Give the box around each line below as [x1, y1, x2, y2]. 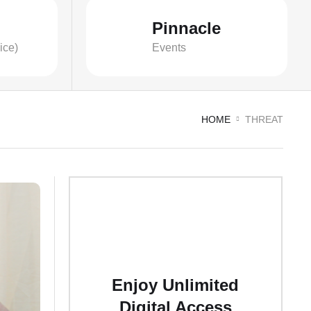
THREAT [245, 114, 283, 126]
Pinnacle [152, 18, 221, 37]
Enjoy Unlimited [112, 276, 239, 295]
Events [152, 41, 187, 53]
